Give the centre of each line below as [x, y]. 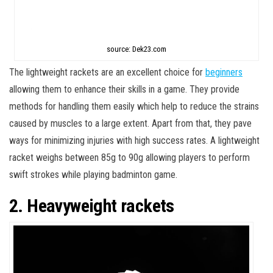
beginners [224, 73]
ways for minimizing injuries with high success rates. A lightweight [134, 141]
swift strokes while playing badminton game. [93, 175]
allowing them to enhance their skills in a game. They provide [124, 90]
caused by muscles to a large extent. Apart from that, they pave [130, 124]
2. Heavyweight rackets [92, 206]
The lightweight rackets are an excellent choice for [107, 73]
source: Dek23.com [136, 49]
